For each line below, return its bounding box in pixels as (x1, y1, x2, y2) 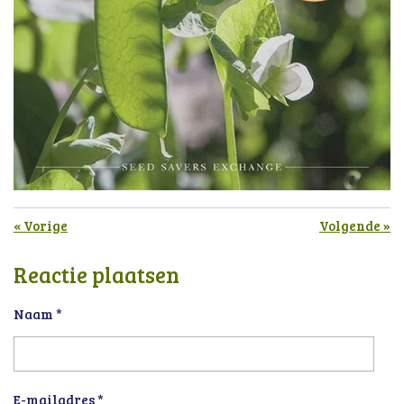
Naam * (14, 305, 62, 324)
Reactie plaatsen (14, 260, 179, 290)
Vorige (23, 216, 68, 235)
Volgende (319, 216, 381, 235)
